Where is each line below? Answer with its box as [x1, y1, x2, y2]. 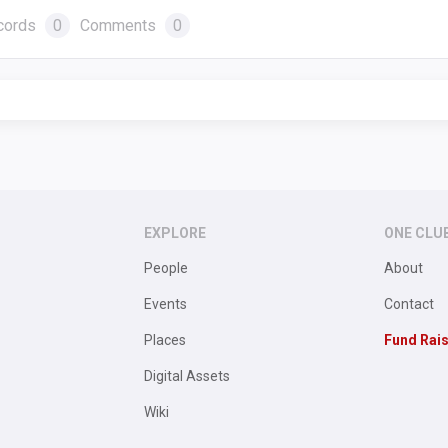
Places [144, 332, 186, 348]
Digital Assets [144, 368, 230, 384]
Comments [79, 16, 160, 35]
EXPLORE [144, 225, 206, 241]
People [144, 260, 188, 276]
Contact [384, 296, 434, 312]
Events [144, 296, 187, 312]
